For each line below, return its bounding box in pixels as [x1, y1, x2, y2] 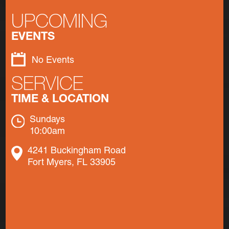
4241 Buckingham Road [27, 146, 126, 156]
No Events [31, 56, 74, 65]
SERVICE [11, 76, 83, 96]
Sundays [29, 115, 65, 125]
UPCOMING [11, 14, 107, 33]
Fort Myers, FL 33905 [27, 158, 116, 168]
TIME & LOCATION [11, 94, 109, 105]
